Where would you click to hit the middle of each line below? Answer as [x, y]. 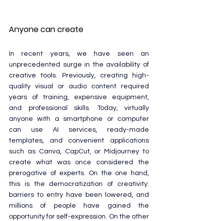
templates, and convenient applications [79, 140]
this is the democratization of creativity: [79, 184]
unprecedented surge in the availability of [79, 64]
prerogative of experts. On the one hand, [79, 173]
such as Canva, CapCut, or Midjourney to [79, 151]
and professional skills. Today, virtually [79, 108]
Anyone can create [46, 29]
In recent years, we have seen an [79, 54]
